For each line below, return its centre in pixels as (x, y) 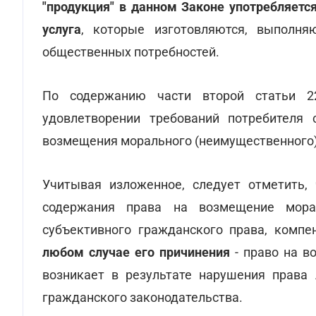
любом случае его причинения (136, 252)
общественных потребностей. (131, 52)
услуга (62, 29)
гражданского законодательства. (142, 297)
